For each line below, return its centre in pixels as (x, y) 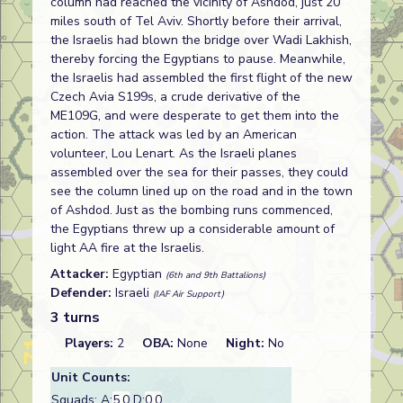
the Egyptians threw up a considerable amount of (193, 229)
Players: (91, 343)
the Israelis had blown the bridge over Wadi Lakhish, (201, 40)
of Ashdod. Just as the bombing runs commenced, (192, 210)
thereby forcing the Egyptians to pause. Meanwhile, (198, 59)
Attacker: (81, 274)
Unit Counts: (91, 377)
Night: (247, 343)
